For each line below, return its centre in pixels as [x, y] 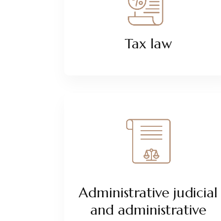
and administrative [148, 210]
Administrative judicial [148, 193]
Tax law [148, 43]
